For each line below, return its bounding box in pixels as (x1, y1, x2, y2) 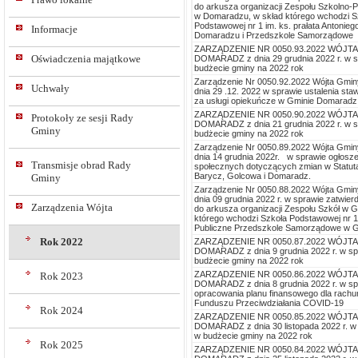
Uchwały (31, 82, 70, 94)
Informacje (31, 23, 78, 35)
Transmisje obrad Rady (31, 159, 131, 171)
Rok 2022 (40, 236, 83, 248)
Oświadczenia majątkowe (31, 53, 141, 65)
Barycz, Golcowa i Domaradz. (194, 170, 311, 181)
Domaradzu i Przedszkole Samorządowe (194, 30, 353, 40)
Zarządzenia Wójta (31, 201, 113, 213)
